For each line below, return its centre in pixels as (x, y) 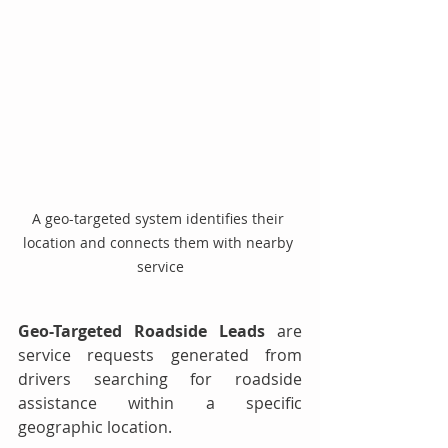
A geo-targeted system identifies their (160, 218)
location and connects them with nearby (160, 242)
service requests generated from (160, 354)
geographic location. (95, 426)
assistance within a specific (160, 402)
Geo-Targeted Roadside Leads (141, 330)
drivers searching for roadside (160, 378)
